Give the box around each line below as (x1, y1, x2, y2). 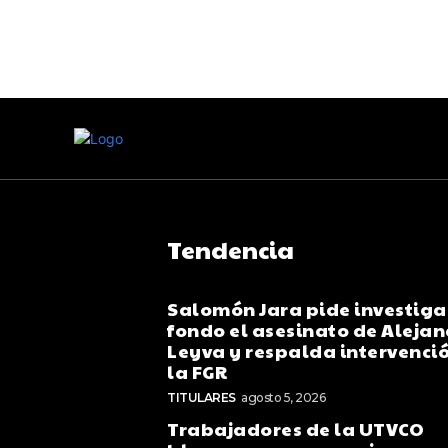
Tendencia (167, 232, 295, 266)
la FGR (167, 359, 228, 384)
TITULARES (167, 390, 236, 405)
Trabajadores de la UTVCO (167, 416, 425, 441)
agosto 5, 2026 (241, 390, 326, 405)
